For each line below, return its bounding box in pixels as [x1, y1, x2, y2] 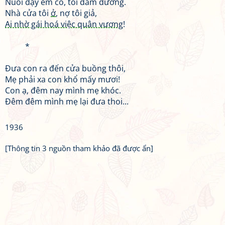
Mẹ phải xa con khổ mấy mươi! [5, 74, 120, 85]
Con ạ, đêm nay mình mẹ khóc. [5, 85, 121, 96]
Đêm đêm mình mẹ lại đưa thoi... [5, 96, 129, 107]
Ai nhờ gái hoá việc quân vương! [5, 19, 125, 30]
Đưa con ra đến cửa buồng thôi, [5, 63, 126, 74]
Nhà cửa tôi [5, 8, 51, 19]
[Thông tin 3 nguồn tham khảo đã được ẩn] [5, 143, 153, 153]
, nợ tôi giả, [56, 8, 97, 19]
